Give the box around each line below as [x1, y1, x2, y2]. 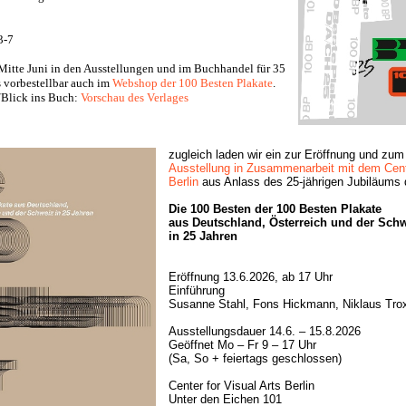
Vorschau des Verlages [81, 91, 188, 104]
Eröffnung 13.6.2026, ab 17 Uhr [169, 270, 333, 284]
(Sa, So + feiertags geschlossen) [169, 352, 342, 365]
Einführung [169, 284, 225, 297]
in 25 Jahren [169, 229, 237, 243]
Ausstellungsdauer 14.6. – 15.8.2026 [169, 324, 361, 338]
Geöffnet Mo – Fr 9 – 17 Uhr [169, 338, 316, 352]
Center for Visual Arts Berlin [169, 379, 314, 392]
